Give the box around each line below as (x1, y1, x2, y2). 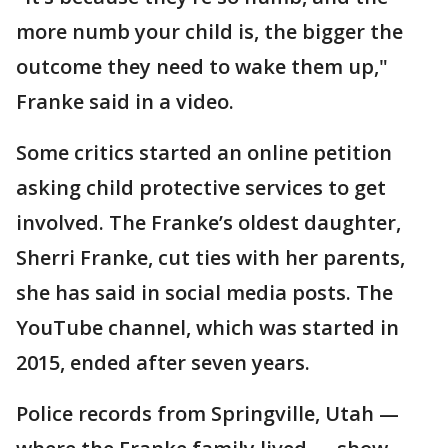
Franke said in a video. (16, 88, 234, 116)
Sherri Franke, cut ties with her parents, (16, 244, 405, 272)
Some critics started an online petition (16, 139, 392, 167)
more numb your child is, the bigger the (16, 18, 403, 46)
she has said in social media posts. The (16, 279, 393, 307)
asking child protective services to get (16, 174, 386, 202)
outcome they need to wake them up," (16, 53, 388, 81)
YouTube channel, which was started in (16, 314, 399, 342)
